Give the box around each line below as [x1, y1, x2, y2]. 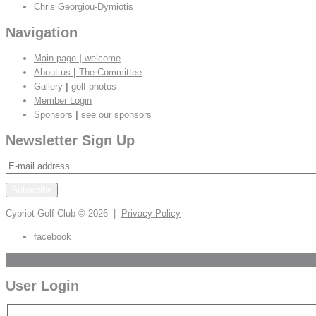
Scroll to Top [6, 254, 57, 265]
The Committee [79, 66, 142, 78]
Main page [34, 52, 79, 63]
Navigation [6, 25, 78, 41]
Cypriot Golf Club [6, 207, 78, 219]
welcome [85, 52, 121, 63]
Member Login [34, 95, 92, 106]
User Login [6, 278, 79, 294]
